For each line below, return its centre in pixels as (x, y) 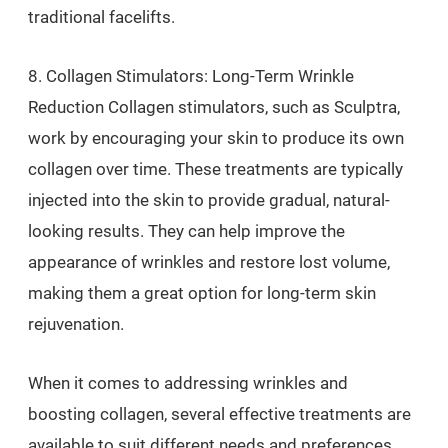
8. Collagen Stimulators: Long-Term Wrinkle (191, 76)
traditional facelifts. (101, 17)
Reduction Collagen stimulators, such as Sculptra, (214, 107)
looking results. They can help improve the (186, 231)
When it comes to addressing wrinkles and (188, 383)
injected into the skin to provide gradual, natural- (209, 200)
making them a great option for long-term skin (202, 293)
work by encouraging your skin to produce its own (216, 138)
